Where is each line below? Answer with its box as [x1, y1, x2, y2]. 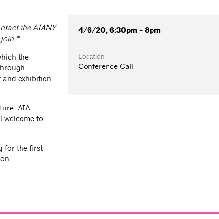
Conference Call [78, 62, 134, 71]
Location [78, 52, 105, 61]
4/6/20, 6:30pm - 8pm [78, 25, 161, 36]
